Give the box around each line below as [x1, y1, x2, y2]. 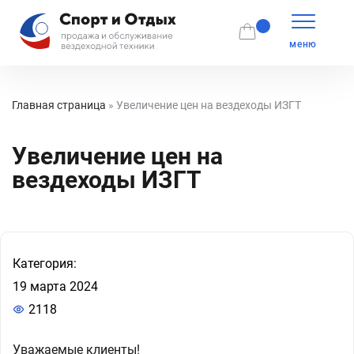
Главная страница [12, 99, 106, 111]
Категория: [13, 256, 77, 271]
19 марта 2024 [13, 279, 98, 294]
